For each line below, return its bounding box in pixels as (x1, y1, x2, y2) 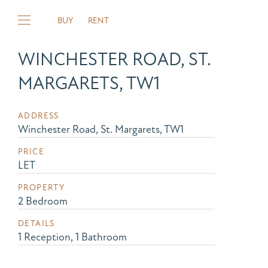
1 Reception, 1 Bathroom (18, 230, 127, 243)
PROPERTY (18, 182, 65, 193)
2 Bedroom (18, 194, 68, 208)
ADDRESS (18, 111, 59, 121)
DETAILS (18, 218, 55, 229)
